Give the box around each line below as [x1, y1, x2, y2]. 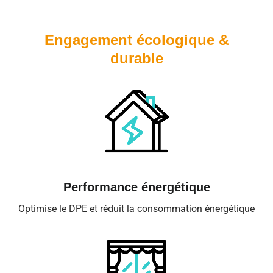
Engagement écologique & [44, 32, 229, 49]
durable [110, 50, 163, 67]
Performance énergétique [63, 180, 210, 194]
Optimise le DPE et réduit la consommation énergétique [18, 202, 255, 214]
